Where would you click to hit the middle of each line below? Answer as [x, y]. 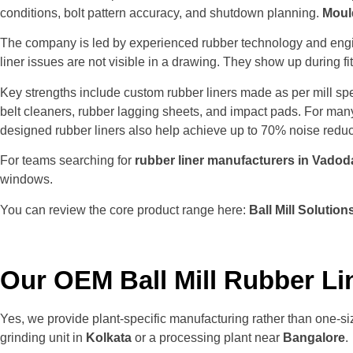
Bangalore [314, 337]
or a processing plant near [207, 337]
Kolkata [109, 337]
